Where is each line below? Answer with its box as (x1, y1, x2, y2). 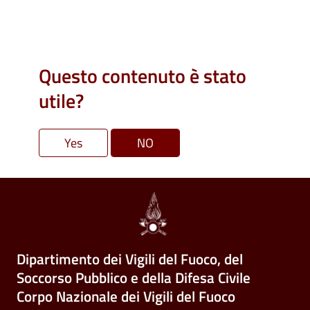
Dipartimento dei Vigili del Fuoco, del (17, 248, 243, 271)
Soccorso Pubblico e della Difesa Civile (17, 266, 250, 289)
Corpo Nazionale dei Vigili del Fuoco (17, 285, 235, 308)
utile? (39, 85, 84, 116)
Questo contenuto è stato (39, 60, 246, 91)
